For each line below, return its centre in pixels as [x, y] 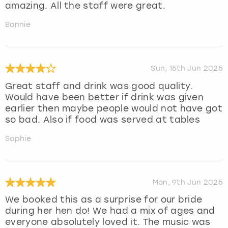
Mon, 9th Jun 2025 [188, 182]
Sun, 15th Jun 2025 [187, 68]
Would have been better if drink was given [105, 97]
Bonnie [18, 24]
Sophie [18, 138]
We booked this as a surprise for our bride [104, 200]
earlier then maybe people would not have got [114, 108]
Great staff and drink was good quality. [99, 86]
